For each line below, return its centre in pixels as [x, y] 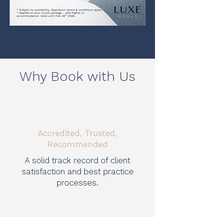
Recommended [77, 144]
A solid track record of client [77, 160]
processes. [77, 183]
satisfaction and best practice [77, 171]
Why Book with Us [77, 76]
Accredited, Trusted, [77, 133]
